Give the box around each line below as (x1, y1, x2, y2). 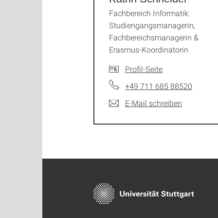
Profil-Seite (125, 64, 163, 74)
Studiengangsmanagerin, (109, 20, 195, 30)
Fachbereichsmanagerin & (109, 32, 199, 42)
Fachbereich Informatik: (109, 8, 190, 18)
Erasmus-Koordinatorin (109, 44, 188, 54)
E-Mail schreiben (125, 98, 182, 108)
